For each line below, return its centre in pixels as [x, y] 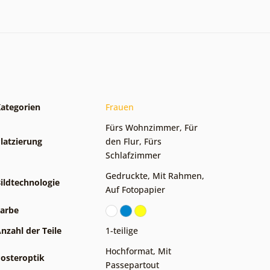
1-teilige [122, 230]
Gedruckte [127, 175]
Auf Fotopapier [135, 189]
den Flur [122, 141]
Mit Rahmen [177, 175]
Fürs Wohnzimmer [143, 127]
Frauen [120, 107]
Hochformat [129, 251]
